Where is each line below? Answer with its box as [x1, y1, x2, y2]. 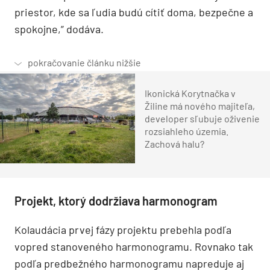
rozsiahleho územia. [145, 125, 228, 137]
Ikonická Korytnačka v [145, 87, 236, 99]
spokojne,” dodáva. [14, 22, 104, 36]
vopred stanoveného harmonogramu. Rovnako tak [14, 240, 253, 254]
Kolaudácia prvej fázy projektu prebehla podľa [14, 223, 231, 237]
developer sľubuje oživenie [145, 112, 260, 124]
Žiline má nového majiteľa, [145, 99, 255, 111]
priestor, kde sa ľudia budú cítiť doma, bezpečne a [14, 5, 253, 19]
